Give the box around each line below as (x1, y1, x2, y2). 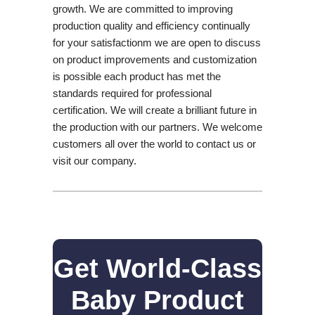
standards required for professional (52, 86, 212, 99)
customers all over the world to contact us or (52, 137, 256, 150)
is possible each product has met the (52, 70, 221, 82)
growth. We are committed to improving (52, 2, 233, 15)
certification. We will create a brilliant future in (52, 103, 257, 116)
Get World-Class (53, 253, 262, 283)
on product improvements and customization (52, 53, 257, 65)
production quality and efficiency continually (52, 19, 250, 32)
